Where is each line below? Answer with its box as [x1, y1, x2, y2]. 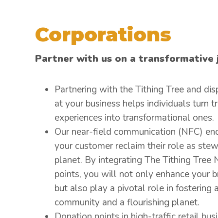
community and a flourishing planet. [54, 196, 200, 209]
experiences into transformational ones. [54, 111, 214, 124]
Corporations [35, 22, 171, 46]
